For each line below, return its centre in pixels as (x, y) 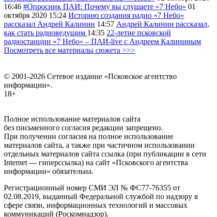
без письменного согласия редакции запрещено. (83, 128)
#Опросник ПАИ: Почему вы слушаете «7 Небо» (105, 7)
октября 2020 (25, 15)
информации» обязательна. (49, 171)
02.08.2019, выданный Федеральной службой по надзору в (101, 197)
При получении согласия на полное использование (89, 137)
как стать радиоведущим (46, 33)
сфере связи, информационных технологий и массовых (96, 205)
